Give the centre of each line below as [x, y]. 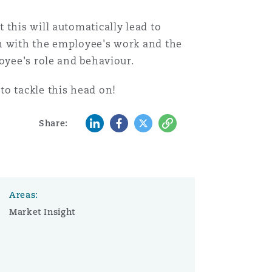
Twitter [150, 121]
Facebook [132, 121]
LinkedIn [104, 121]
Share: [53, 123]
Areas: [23, 195]
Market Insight [42, 212]
